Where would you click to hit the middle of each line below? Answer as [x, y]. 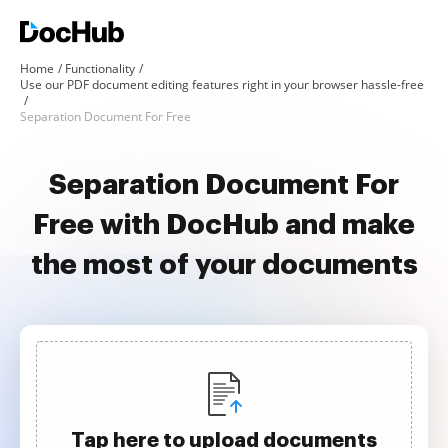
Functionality [100, 68]
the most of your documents [224, 265]
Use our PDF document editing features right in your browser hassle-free [222, 84]
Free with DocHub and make [224, 225]
